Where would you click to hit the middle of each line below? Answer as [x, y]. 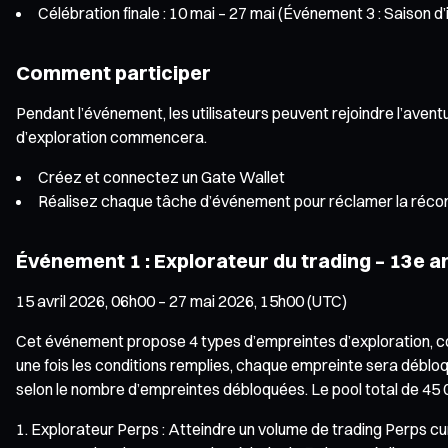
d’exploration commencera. [111, 136]
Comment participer [113, 72]
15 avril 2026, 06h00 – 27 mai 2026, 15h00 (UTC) [181, 300]
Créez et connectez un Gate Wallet [161, 176]
